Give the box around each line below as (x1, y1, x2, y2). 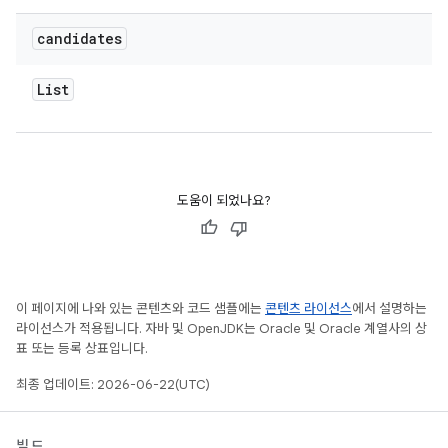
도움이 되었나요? (177, 192, 271, 209)
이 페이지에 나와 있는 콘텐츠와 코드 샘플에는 (16, 300, 265, 317)
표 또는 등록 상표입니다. (16, 340, 148, 357)
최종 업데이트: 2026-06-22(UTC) (16, 376, 210, 393)
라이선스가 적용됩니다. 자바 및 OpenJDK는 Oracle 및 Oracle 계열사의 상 (16, 320, 427, 337)
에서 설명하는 (352, 300, 427, 317)
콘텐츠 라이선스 (265, 300, 352, 317)
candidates (37, 29, 122, 48)
